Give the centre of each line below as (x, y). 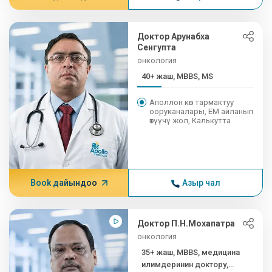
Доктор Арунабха (174, 36)
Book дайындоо (63, 183)
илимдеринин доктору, (185, 264)
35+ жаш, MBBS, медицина (191, 252)
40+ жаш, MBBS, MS (178, 76)
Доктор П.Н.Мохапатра (186, 223)
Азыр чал (201, 183)
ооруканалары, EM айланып (202, 111)
